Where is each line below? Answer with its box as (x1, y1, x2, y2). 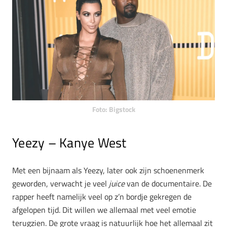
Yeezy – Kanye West (12, 133, 127, 153)
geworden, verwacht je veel (12, 177, 109, 190)
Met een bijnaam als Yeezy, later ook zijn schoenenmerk (12, 164, 204, 176)
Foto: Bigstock (92, 104, 135, 115)
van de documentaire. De (125, 177, 212, 190)
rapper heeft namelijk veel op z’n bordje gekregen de (12, 190, 192, 203)
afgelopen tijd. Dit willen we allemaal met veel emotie (12, 203, 196, 216)
